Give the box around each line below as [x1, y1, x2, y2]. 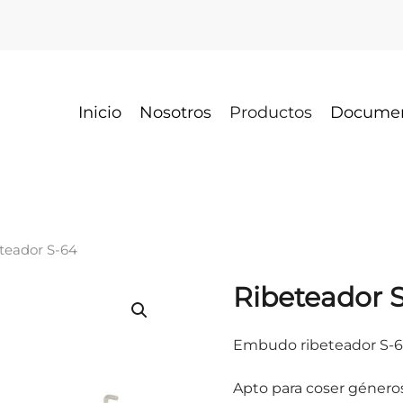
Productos [229, 103, 312, 122]
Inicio [78, 103, 121, 122]
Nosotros [139, 103, 211, 122]
